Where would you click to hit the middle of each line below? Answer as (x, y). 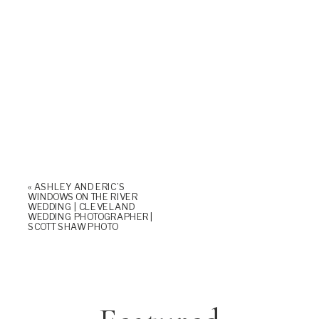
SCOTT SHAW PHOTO (73, 226)
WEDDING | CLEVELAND (82, 206)
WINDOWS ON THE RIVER (83, 197)
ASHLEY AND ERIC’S (79, 187)
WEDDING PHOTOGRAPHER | (91, 216)
